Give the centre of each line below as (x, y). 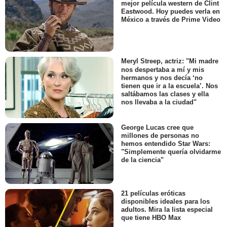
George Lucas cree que (157, 127)
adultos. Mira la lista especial (167, 210)
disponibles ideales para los (165, 202)
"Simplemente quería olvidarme (171, 152)
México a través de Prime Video (171, 20)
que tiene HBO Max (151, 218)
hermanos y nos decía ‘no (162, 78)
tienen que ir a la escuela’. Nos (169, 86)
